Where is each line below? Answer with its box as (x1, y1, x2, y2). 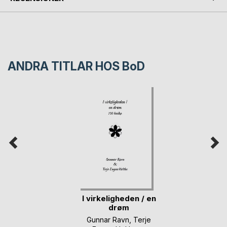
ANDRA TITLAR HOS (8, 59, 122, 74)
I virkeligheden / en (82, 193, 156, 203)
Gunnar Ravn (87, 215, 129, 224)
